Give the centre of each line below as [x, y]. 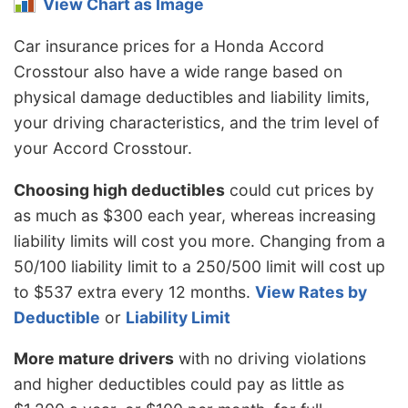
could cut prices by [300, 189]
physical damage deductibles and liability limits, [192, 97]
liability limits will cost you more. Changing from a [199, 240]
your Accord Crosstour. [103, 148]
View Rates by [311, 291]
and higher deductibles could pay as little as [179, 384]
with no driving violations [270, 359]
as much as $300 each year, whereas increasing [195, 215]
